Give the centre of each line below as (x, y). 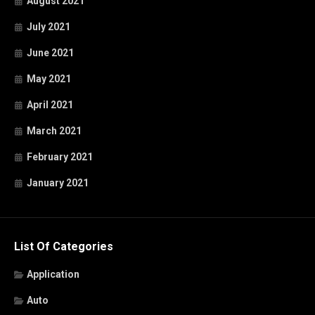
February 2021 (60, 156)
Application (53, 274)
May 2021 (49, 78)
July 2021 (49, 26)
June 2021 (50, 52)
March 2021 (54, 130)
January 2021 (58, 182)
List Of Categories (64, 246)
